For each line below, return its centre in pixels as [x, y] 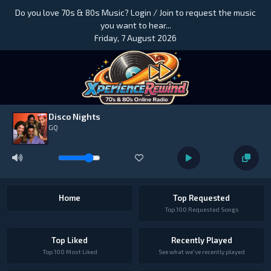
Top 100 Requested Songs [201, 209]
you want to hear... [135, 25]
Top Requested [201, 198]
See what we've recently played [201, 252]
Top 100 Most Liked [70, 252]
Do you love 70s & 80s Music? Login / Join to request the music [135, 12]
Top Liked [70, 240]
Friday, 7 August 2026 [135, 38]
